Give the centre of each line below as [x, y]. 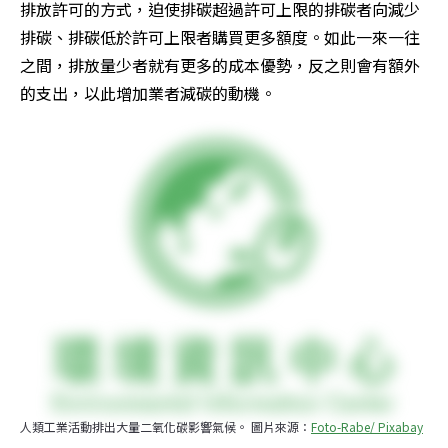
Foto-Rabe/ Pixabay [367, 426]
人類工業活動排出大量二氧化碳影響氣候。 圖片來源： [165, 426]
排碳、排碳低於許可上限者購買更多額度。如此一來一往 [220, 36]
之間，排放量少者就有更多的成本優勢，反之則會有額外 [220, 64]
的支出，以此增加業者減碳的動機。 [148, 92]
